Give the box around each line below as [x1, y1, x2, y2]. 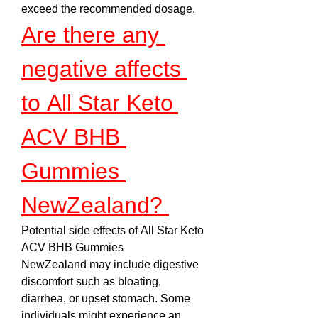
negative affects [21, 56, 181, 82]
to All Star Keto [21, 90, 173, 116]
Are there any [21, 22, 159, 48]
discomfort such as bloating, [21, 275, 161, 287]
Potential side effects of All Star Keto [21, 224, 204, 236]
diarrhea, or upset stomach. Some [21, 292, 190, 305]
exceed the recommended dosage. [21, 3, 195, 15]
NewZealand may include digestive [21, 258, 199, 270]
